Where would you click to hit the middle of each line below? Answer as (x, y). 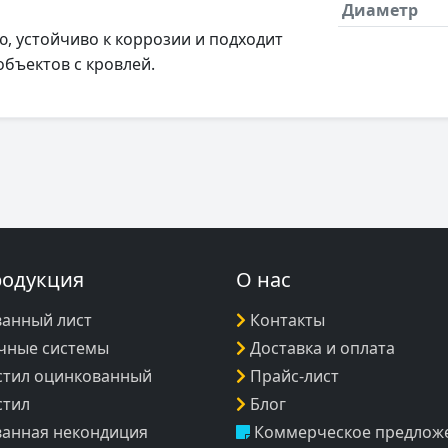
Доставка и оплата (322, 347)
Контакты (287, 319)
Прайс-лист (294, 375)
